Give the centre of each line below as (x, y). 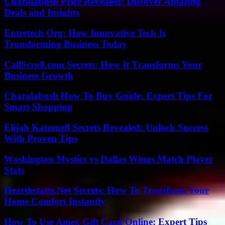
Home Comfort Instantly (55, 201)
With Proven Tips (41, 138)
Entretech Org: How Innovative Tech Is (85, 33)
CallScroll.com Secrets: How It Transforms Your (103, 64)
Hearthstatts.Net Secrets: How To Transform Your (106, 190)
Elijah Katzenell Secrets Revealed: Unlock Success (106, 127)
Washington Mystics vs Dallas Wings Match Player (108, 159)
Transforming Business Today (66, 44)
